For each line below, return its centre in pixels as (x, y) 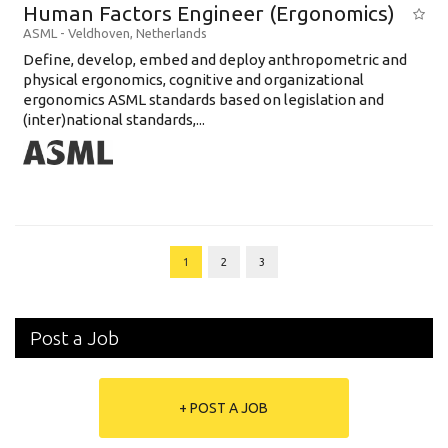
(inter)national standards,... (114, 119)
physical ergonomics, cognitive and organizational (193, 79)
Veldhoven (99, 33)
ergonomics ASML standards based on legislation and (203, 99)
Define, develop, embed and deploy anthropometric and (215, 59)
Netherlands (171, 33)
